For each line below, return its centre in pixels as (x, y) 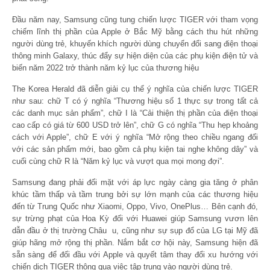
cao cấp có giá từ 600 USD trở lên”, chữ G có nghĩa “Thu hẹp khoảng (135, 125)
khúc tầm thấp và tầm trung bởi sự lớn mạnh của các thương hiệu (135, 194)
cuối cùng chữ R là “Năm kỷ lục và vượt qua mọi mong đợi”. (118, 161)
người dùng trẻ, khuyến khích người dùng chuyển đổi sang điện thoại (135, 43)
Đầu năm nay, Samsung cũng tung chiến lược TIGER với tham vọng (135, 19)
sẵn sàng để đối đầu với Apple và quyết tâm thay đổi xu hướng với (135, 254)
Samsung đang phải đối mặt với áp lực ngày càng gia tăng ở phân (135, 182)
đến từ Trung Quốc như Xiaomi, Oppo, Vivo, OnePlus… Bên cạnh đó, (135, 206)
